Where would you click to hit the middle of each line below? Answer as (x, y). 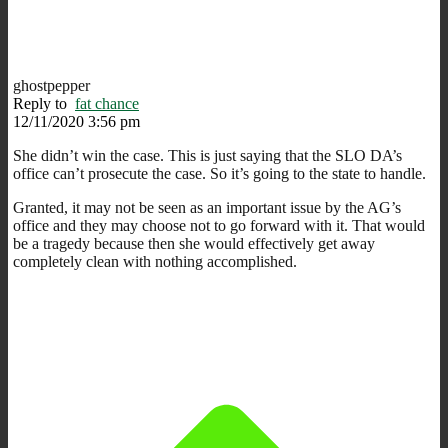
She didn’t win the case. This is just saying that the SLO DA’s (207, 155)
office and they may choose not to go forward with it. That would (219, 225)
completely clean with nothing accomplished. (155, 261)
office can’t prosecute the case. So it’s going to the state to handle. (219, 173)
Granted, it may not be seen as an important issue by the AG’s (207, 207)
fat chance (107, 103)
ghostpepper (51, 85)
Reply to (44, 103)
